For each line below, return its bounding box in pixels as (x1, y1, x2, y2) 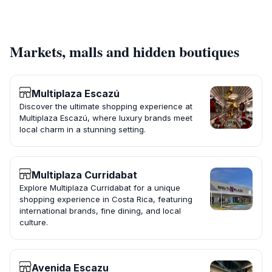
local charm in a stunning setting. (19, 124, 146, 135)
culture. (19, 217, 48, 228)
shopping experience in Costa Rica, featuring (19, 194, 192, 205)
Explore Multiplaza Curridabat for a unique (19, 183, 180, 193)
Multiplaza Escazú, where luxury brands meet (19, 113, 192, 123)
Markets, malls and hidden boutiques (10, 41, 239, 63)
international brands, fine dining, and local (19, 206, 181, 216)
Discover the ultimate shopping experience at (19, 101, 192, 112)
